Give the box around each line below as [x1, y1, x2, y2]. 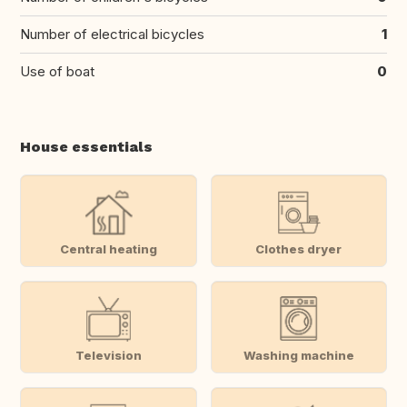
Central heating [59, 241, 157, 256]
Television [74, 347, 142, 362]
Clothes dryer [255, 241, 342, 256]
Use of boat [20, 63, 94, 81]
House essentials [20, 138, 153, 156]
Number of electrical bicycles [20, 25, 204, 44]
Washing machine [243, 347, 354, 362]
